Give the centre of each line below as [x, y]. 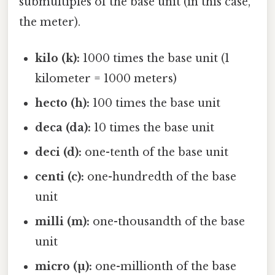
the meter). [50, 22]
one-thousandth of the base [168, 221]
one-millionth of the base [165, 266]
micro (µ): [64, 266]
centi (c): [60, 176]
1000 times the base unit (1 [155, 58]
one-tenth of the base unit [155, 152]
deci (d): [59, 152]
